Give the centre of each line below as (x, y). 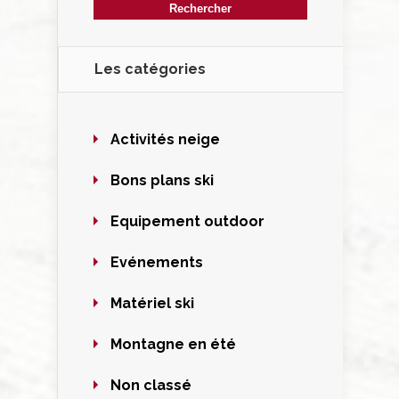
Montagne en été (173, 344)
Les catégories (150, 69)
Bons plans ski (162, 180)
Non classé (151, 385)
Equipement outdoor (187, 221)
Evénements (157, 262)
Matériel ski (152, 303)
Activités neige (165, 139)
